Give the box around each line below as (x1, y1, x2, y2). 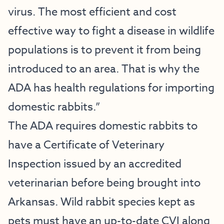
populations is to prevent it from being (8, 42, 201, 58)
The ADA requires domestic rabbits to (8, 118, 197, 134)
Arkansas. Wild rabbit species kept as (8, 194, 195, 210)
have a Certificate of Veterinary (8, 137, 164, 153)
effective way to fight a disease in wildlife (8, 23, 214, 39)
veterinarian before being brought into (8, 175, 200, 191)
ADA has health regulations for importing (8, 80, 214, 96)
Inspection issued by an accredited (8, 156, 181, 172)
